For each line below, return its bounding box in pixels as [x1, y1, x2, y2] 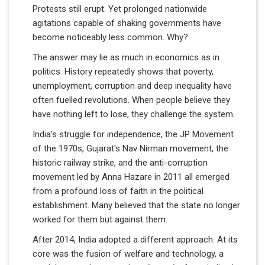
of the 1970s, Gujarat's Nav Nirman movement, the [33, 143, 228, 154]
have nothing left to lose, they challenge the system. [33, 108, 235, 119]
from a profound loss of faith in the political [33, 185, 203, 196]
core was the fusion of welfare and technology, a [33, 248, 224, 259]
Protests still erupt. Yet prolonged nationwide [33, 3, 207, 14]
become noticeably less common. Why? [33, 31, 188, 43]
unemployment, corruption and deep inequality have [33, 80, 232, 91]
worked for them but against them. [33, 214, 167, 225]
